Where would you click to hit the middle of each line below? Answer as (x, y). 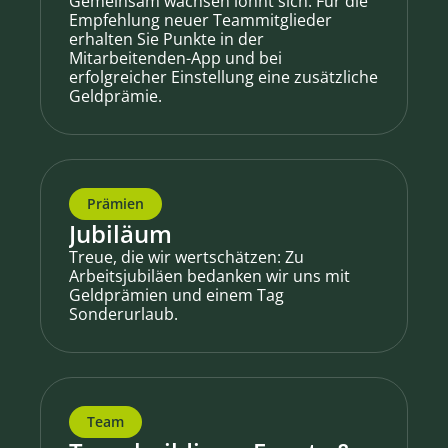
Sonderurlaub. (123, 314)
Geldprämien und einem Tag (176, 295)
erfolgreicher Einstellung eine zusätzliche (223, 77)
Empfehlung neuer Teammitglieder (200, 20)
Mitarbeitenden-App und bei (175, 58)
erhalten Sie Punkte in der (166, 39)
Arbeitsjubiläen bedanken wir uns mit (209, 276)
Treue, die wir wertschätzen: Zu (186, 257)
